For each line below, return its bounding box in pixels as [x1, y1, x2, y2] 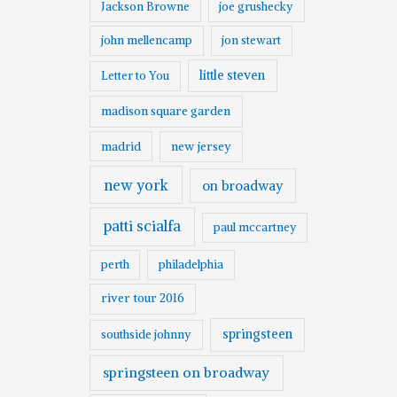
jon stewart [222, 33, 282, 49]
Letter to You [100, 68, 169, 84]
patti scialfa [104, 217, 182, 237]
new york [103, 175, 168, 194]
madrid [100, 138, 141, 154]
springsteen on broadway [103, 363, 270, 382]
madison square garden [101, 104, 231, 120]
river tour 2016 [101, 291, 185, 307]
